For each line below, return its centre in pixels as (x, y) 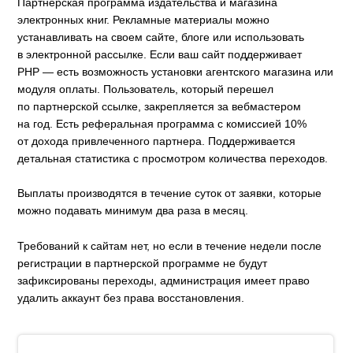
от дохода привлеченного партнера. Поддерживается (157, 141)
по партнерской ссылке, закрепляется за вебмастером (160, 106)
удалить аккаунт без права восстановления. (131, 297)
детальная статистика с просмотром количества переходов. (173, 158)
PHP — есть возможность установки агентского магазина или (176, 72)
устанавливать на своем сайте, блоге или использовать (161, 37)
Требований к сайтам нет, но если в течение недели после (170, 245)
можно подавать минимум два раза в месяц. (133, 211)
